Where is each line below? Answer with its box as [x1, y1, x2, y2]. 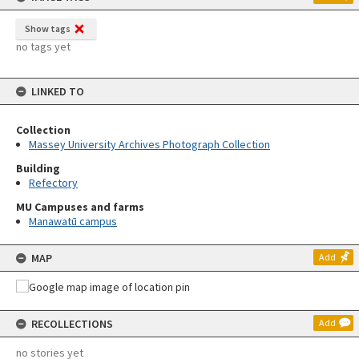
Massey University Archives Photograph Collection [29, 137, 270, 151]
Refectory [29, 175, 78, 190]
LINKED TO [31, 84, 84, 99]
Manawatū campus [29, 214, 117, 228]
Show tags [25, 22, 71, 34]
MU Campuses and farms [16, 200, 144, 214]
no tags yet [16, 39, 71, 54]
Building [16, 161, 60, 175]
